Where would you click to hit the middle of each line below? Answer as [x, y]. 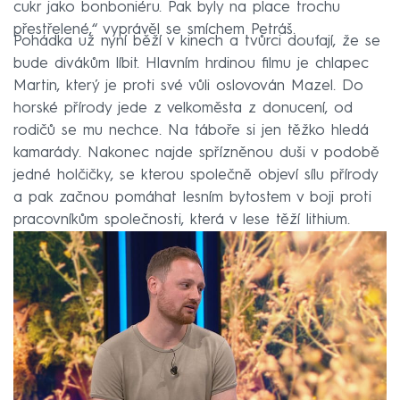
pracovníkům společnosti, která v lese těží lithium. [182, 220]
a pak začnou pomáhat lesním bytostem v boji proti [192, 197]
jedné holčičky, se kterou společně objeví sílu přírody [196, 175]
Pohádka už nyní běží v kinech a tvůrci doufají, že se [197, 41]
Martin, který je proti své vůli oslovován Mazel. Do [188, 86]
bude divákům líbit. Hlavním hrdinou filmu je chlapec [191, 63]
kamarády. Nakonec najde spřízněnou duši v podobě [196, 153]
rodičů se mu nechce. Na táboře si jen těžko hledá [191, 130]
